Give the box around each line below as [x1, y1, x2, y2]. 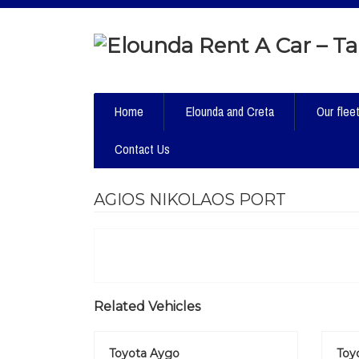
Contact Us [115, 140, 170, 158]
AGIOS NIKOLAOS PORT [94, 190, 286, 209]
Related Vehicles [94, 299, 200, 315]
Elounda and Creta [186, 103, 274, 120]
